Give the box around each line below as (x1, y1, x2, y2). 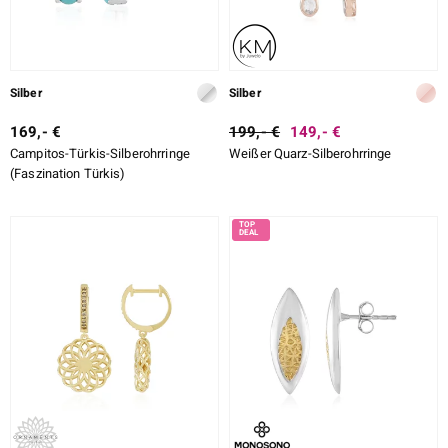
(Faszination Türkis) (10, 163, 126, 183)
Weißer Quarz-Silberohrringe (229, 143, 392, 163)
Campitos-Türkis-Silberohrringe (10, 143, 190, 163)
